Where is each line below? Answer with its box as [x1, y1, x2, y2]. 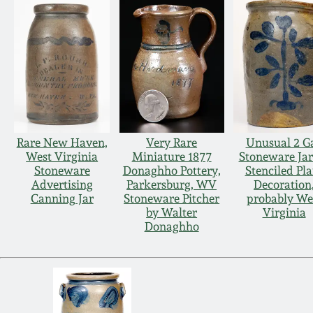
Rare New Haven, [16, 136, 108, 150]
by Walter [146, 205, 198, 220]
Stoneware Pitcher [124, 191, 220, 206]
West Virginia [26, 150, 99, 164]
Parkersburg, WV [126, 177, 217, 192]
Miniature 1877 [131, 150, 212, 164]
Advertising [31, 177, 93, 192]
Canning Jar [30, 191, 94, 206]
